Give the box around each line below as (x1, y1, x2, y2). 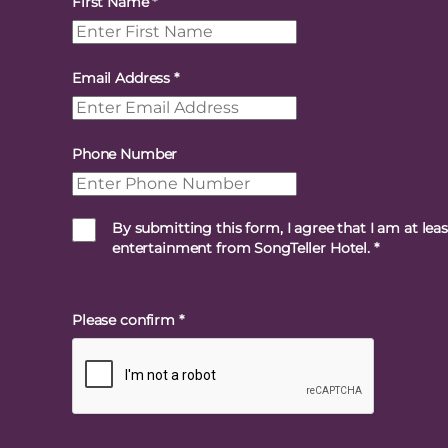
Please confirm (72, 311, 179, 329)
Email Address (72, 69, 175, 87)
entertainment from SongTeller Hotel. (112, 239, 374, 257)
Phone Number (72, 145, 178, 163)
